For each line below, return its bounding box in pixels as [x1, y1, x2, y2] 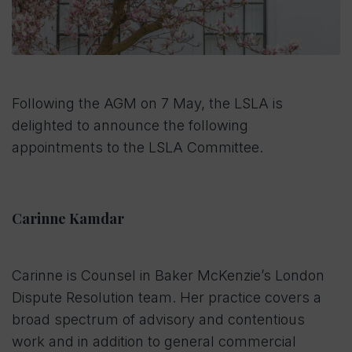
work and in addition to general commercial [12, 333, 296, 350]
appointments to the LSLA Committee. [12, 139, 263, 156]
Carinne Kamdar [12, 209, 124, 229]
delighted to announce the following [12, 117, 248, 134]
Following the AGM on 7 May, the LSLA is [12, 95, 283, 112]
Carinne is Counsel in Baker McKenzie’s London [12, 267, 324, 284]
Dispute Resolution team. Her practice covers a [12, 289, 321, 306]
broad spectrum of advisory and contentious [12, 311, 305, 328]
